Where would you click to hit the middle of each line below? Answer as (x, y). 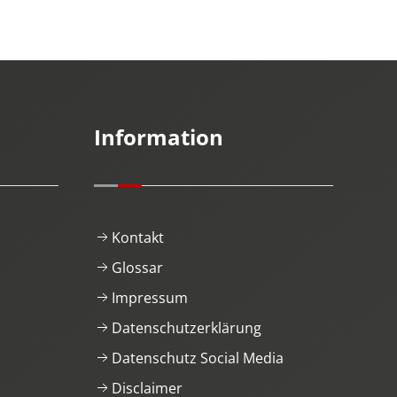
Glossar (137, 267)
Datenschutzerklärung (187, 327)
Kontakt (138, 237)
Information (159, 136)
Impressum (150, 297)
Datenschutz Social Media (198, 358)
